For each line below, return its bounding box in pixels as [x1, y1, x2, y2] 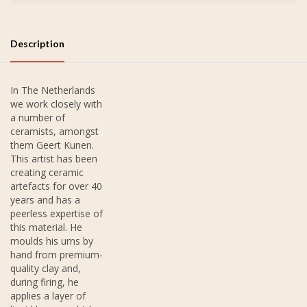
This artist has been [10, 151, 97, 165]
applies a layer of [10, 288, 86, 302]
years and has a [10, 193, 80, 206]
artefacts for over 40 [10, 179, 102, 193]
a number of [10, 110, 65, 124]
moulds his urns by [10, 234, 93, 247]
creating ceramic [10, 165, 84, 179]
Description [10, 37, 64, 49]
